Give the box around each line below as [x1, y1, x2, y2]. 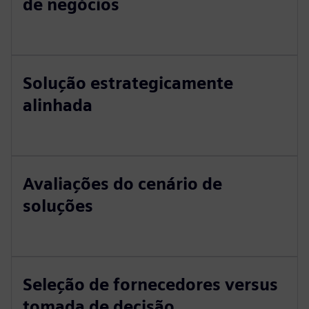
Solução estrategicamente [23, 73, 233, 93]
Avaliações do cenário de [23, 174, 222, 194]
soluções [23, 196, 93, 216]
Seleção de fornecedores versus [23, 275, 278, 295]
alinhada [23, 95, 92, 115]
